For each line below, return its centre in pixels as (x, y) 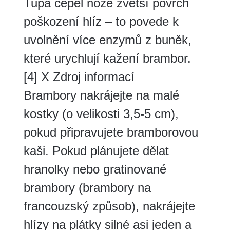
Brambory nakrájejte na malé (101, 95)
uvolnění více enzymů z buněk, (108, 40)
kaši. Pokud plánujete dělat (96, 151)
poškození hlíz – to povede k (101, 21)
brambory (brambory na (87, 188)
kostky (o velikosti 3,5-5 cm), (101, 114)
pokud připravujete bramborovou (111, 132)
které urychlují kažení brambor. (107, 58)
